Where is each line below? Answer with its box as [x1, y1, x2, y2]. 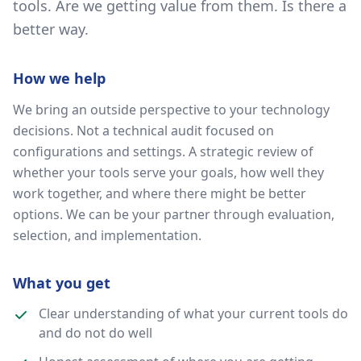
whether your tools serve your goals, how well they [13, 164, 324, 181]
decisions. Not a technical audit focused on [13, 122, 274, 139]
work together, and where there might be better [13, 185, 306, 202]
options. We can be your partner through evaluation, [13, 205, 334, 223]
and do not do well [39, 324, 152, 342]
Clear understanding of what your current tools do [39, 305, 348, 322]
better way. [13, 19, 89, 39]
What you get [13, 273, 110, 293]
